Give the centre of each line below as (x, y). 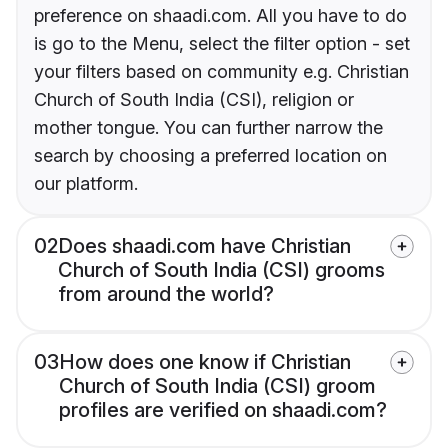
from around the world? (166, 294)
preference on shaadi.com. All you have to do (220, 16)
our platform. (86, 184)
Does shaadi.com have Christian (204, 246)
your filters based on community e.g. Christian (221, 72)
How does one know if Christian (205, 362)
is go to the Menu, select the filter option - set (222, 44)
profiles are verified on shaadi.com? (223, 410)
